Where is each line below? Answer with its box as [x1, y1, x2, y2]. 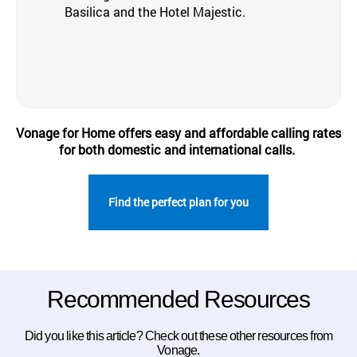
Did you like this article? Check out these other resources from [24, 329, 333, 343]
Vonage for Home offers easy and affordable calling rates [16, 124, 341, 141]
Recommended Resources [47, 286, 310, 312]
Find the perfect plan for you [108, 194, 249, 210]
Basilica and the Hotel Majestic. [65, 3, 245, 20]
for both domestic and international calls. [59, 141, 298, 158]
